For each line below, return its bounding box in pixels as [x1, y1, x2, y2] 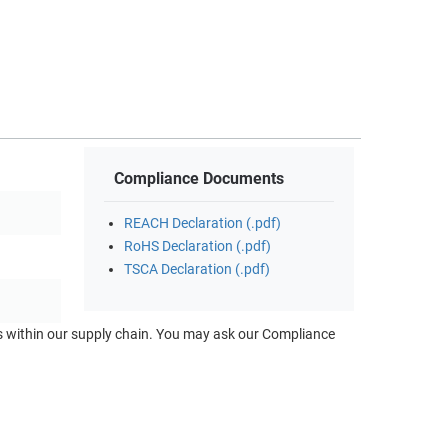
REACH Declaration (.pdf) [124, 215, 281, 233]
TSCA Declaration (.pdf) [124, 261, 270, 279]
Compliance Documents [114, 169, 284, 189]
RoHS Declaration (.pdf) [124, 238, 271, 256]
